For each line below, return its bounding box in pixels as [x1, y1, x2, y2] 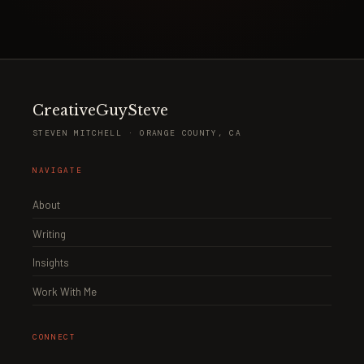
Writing [32, 227, 66, 240]
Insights [32, 256, 69, 270]
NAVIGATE [32, 166, 83, 176]
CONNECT [32, 331, 76, 342]
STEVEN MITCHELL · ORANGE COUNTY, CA [32, 128, 242, 139]
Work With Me [32, 284, 97, 298]
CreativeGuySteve [32, 101, 168, 119]
